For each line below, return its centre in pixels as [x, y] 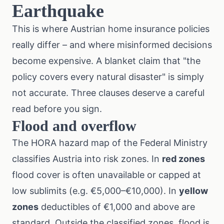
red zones [183, 159]
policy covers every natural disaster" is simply [108, 77]
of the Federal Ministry [158, 143]
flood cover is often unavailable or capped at [106, 175]
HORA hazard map [70, 143]
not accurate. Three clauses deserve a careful [108, 93]
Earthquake [58, 11]
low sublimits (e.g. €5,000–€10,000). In [95, 191]
